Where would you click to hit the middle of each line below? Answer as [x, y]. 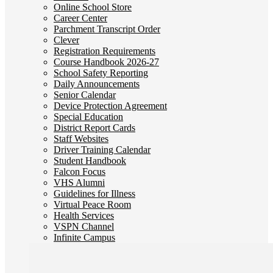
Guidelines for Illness [94, 193]
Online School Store [93, 7]
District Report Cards [94, 128]
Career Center [80, 18]
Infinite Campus [84, 237]
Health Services [84, 215]
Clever [66, 40]
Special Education [88, 117]
